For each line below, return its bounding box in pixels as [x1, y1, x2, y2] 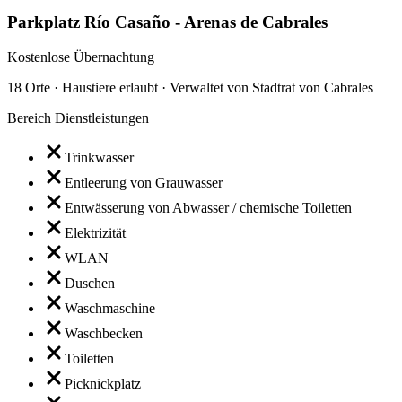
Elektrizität [65, 224, 126, 240]
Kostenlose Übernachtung [7, 48, 154, 65]
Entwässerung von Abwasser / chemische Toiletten [65, 199, 352, 215]
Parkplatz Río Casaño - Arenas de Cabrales [7, 12, 328, 31]
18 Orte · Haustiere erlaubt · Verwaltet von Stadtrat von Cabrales [7, 79, 373, 95]
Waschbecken [65, 325, 143, 341]
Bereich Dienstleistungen [7, 109, 149, 126]
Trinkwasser [65, 149, 134, 165]
